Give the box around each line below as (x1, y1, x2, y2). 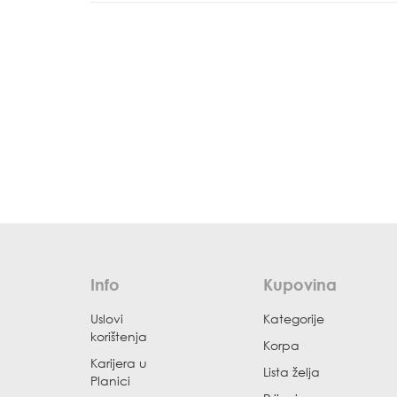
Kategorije (263, 311, 324, 326)
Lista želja (263, 364, 320, 379)
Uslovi (90, 311, 123, 326)
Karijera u (90, 355, 147, 370)
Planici (90, 373, 130, 388)
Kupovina (263, 275, 337, 294)
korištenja (90, 329, 147, 344)
